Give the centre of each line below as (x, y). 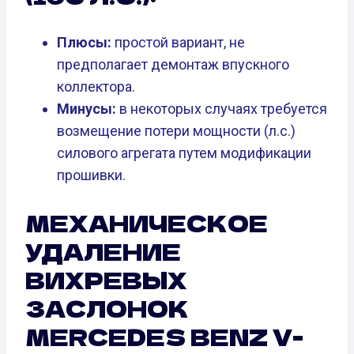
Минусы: (87, 109)
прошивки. (91, 175)
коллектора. (96, 87)
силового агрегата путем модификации (184, 153)
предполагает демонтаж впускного (173, 65)
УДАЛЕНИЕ (103, 252)
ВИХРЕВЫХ (106, 280)
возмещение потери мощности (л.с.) (176, 131)
